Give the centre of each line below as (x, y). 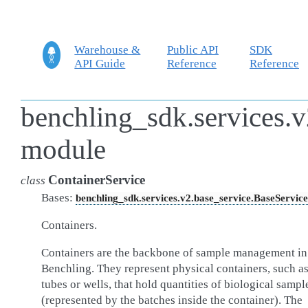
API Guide (100, 63)
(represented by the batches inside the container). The (172, 300)
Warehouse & (108, 49)
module (63, 150)
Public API (192, 49)
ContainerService (97, 180)
